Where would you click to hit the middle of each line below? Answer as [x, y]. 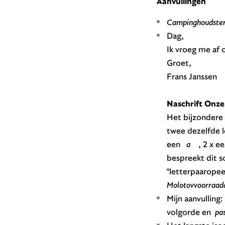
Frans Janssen [192, 76]
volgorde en [191, 212]
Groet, [179, 63]
